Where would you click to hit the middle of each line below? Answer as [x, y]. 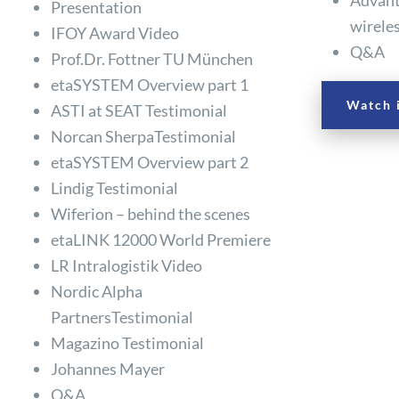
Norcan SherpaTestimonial [144, 136]
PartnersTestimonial [122, 317]
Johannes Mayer [108, 368]
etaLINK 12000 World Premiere [161, 239]
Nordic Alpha [97, 291]
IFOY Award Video [115, 33]
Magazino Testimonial [128, 342]
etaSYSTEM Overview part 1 [150, 84]
